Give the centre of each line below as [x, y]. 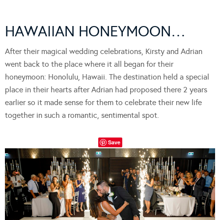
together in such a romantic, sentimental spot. [82, 115]
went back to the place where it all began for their [89, 64]
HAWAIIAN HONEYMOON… [95, 31]
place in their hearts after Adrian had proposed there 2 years [106, 89]
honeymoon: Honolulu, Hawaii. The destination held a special [107, 77]
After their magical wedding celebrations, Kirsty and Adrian [104, 51]
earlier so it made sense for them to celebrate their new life [103, 102]
